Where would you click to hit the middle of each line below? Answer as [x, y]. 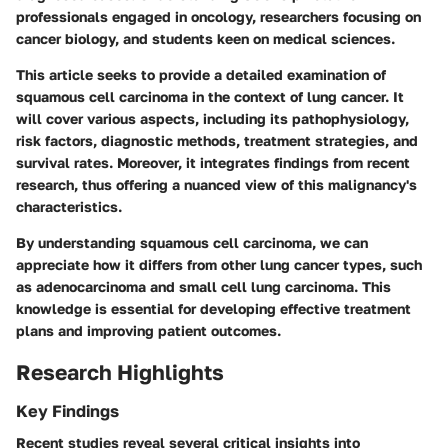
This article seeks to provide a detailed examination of [201, 74]
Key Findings [67, 411]
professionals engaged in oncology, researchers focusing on [218, 16]
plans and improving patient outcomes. [148, 330]
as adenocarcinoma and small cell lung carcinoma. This [203, 286]
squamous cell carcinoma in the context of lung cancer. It [210, 96]
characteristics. [69, 206]
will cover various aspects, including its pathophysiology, [212, 118]
